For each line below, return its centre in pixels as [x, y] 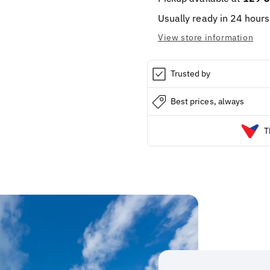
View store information [206, 37]
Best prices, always [207, 101]
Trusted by [191, 74]
